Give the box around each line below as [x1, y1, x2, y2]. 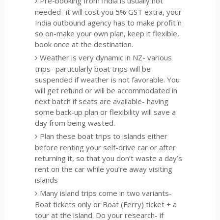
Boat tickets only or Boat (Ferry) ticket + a [35, 199, 177, 209]
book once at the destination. [35, 39, 134, 49]
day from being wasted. [35, 117, 115, 128]
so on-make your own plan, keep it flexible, [35, 28, 180, 38]
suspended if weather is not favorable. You [35, 74, 180, 84]
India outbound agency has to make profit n [35, 17, 182, 27]
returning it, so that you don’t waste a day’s [35, 153, 183, 163]
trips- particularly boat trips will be [35, 63, 151, 74]
